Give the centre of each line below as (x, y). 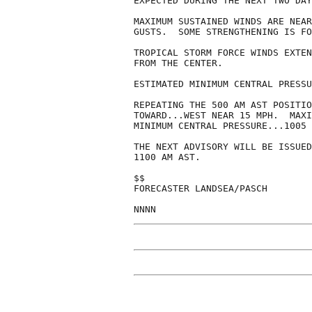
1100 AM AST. (167, 157)
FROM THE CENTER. (178, 63)
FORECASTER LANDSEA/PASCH (201, 189)
